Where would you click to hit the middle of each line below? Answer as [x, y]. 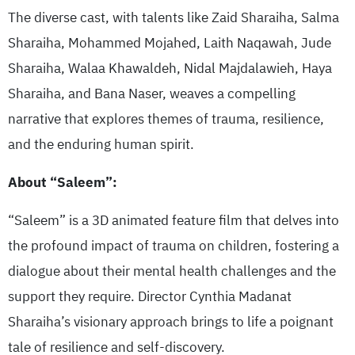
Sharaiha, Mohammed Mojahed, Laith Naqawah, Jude [170, 43]
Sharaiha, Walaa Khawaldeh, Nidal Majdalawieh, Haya [170, 68]
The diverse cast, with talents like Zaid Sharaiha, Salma [174, 17]
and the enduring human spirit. [101, 144]
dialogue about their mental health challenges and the [172, 271]
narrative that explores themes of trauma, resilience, [166, 119]
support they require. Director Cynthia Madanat [150, 296]
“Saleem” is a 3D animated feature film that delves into [174, 220]
